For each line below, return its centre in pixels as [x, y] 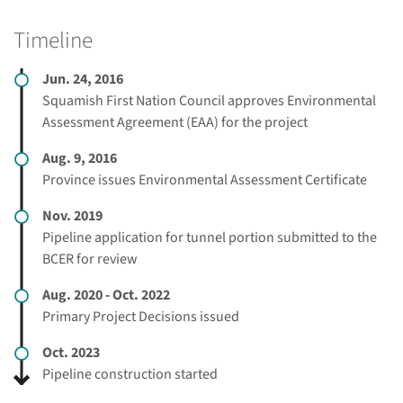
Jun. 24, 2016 [83, 79]
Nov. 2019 [72, 215]
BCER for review [90, 259]
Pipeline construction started [130, 374]
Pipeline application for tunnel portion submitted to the [210, 237]
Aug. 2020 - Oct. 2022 [106, 295]
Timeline [53, 40]
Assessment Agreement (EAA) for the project [175, 122]
